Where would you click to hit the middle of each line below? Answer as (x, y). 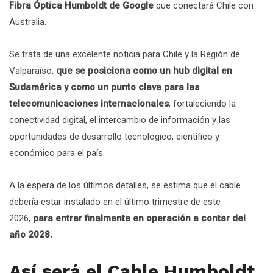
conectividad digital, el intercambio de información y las (120, 120)
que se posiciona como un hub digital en (144, 70)
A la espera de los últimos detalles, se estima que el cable (125, 185)
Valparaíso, (33, 70)
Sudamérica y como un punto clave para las (104, 87)
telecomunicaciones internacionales (89, 103)
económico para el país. (57, 153)
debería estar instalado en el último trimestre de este (115, 201)
